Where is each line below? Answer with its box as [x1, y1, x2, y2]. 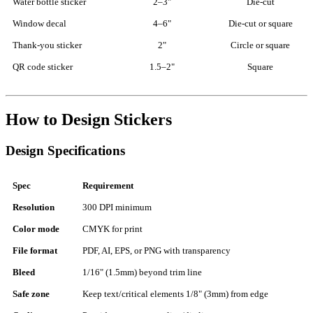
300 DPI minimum [82, 203, 152, 213]
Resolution [13, 203, 54, 213]
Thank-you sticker [13, 41, 82, 51]
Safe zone [13, 289, 50, 300]
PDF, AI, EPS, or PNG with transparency [82, 246, 231, 256]
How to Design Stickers [6, 110, 172, 129]
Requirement [82, 181, 133, 191]
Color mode [13, 224, 59, 235]
